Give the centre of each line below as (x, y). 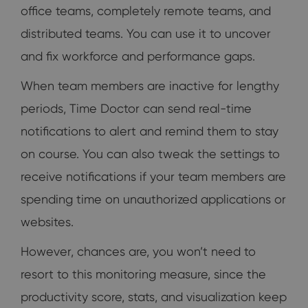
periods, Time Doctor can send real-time (136, 109)
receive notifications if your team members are (153, 177)
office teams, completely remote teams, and (146, 11)
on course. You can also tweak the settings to (150, 154)
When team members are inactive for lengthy (150, 86)
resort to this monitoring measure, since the (143, 274)
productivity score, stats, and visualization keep (154, 297)
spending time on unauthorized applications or (153, 199)
